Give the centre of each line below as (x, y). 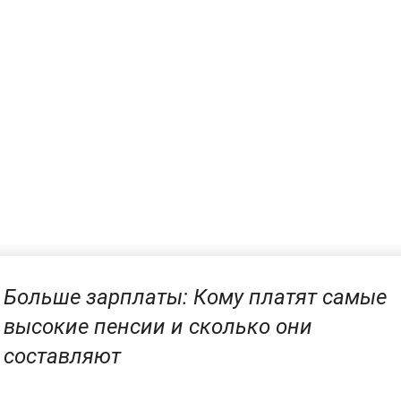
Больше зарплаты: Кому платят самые (195, 297)
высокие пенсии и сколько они (158, 326)
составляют (62, 356)
